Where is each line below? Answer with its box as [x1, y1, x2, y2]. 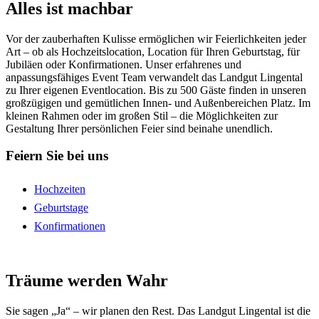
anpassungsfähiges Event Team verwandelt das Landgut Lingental [6, 70, 303, 83]
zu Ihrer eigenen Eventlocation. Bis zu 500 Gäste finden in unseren [6, 83, 306, 96]
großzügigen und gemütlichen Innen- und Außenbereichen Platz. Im [6, 96, 310, 109]
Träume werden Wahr [6, 271, 168, 291]
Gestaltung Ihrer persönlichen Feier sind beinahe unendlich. [6, 122, 273, 135]
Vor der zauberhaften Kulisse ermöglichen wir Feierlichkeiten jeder [6, 32, 306, 45]
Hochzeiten [34, 183, 85, 196]
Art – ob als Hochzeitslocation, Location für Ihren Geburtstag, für [6, 45, 300, 58]
